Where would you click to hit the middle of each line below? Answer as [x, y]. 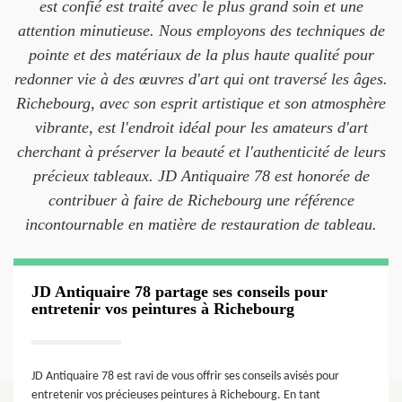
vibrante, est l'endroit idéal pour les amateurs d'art [201, 127]
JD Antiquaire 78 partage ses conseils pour [179, 292]
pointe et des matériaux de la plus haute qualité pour [201, 55]
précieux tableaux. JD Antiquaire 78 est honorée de [201, 176]
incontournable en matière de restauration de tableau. [201, 224]
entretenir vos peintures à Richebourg [163, 309]
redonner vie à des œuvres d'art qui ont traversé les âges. [201, 79]
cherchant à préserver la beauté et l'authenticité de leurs [201, 152]
